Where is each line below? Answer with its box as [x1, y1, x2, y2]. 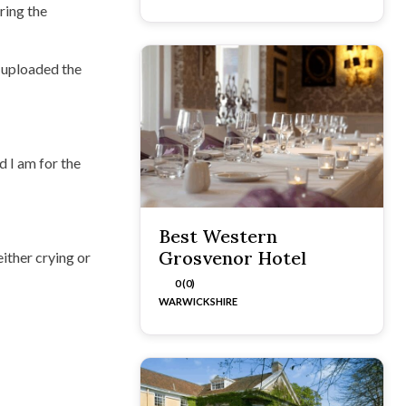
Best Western [159, 224, 277, 247]
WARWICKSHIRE [159, 295, 237, 307]
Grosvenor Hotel [159, 246, 306, 269]
